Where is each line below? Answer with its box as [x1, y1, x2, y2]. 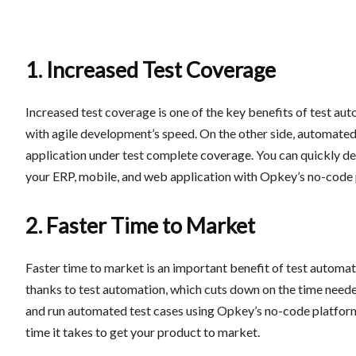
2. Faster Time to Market [25, 212, 255, 238]
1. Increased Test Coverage [25, 56, 276, 83]
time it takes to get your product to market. [25, 324, 260, 339]
